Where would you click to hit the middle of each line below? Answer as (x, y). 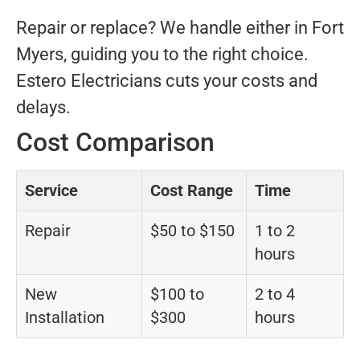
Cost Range (192, 191)
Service (51, 191)
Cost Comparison (115, 143)
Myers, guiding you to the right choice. (162, 55)
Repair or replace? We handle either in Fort (180, 28)
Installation (65, 318)
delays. (43, 108)
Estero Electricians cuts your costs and (167, 81)
